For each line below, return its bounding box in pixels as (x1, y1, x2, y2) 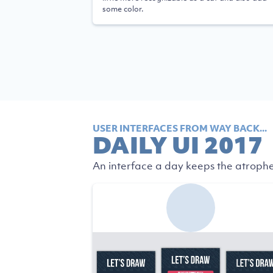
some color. (102, 4, 143, 14)
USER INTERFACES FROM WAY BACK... (93, 122, 267, 134)
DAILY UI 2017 (93, 129, 263, 160)
